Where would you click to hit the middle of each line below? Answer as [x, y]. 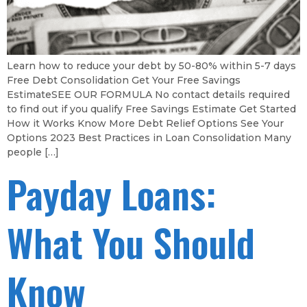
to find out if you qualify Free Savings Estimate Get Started [151, 109]
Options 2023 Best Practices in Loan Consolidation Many [149, 137]
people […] [33, 152]
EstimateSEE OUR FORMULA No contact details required [148, 94]
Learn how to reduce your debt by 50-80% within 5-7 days [151, 65]
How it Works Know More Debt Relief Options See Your [145, 123]
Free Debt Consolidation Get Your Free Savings [124, 80]
